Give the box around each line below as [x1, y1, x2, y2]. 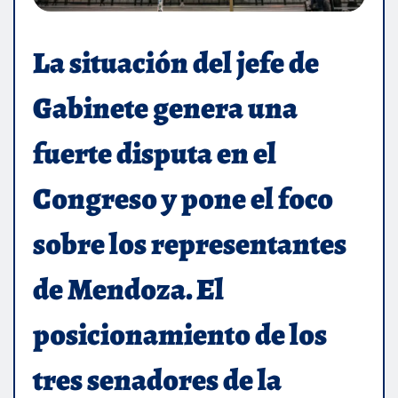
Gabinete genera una [33, 86, 298, 129]
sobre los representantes [33, 222, 346, 265]
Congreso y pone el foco [33, 177, 333, 219]
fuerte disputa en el [33, 131, 276, 174]
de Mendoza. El [33, 267, 224, 310]
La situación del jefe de [33, 41, 319, 84]
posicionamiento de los [33, 313, 327, 355]
